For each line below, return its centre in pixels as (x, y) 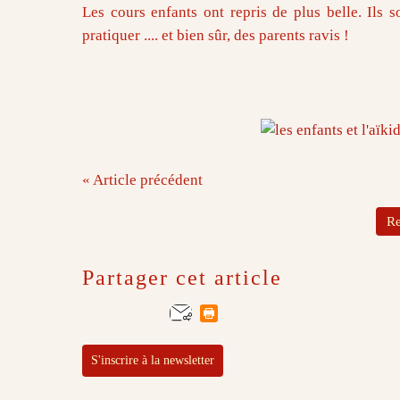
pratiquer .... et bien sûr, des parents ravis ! (216, 35)
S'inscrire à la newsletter (153, 360)
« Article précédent (142, 179)
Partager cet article (182, 277)
